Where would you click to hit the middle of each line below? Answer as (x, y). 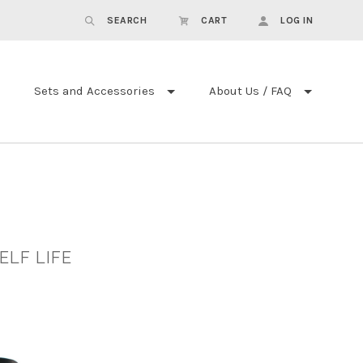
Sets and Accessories (94, 91)
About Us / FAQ (250, 91)
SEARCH (127, 20)
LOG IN (297, 20)
